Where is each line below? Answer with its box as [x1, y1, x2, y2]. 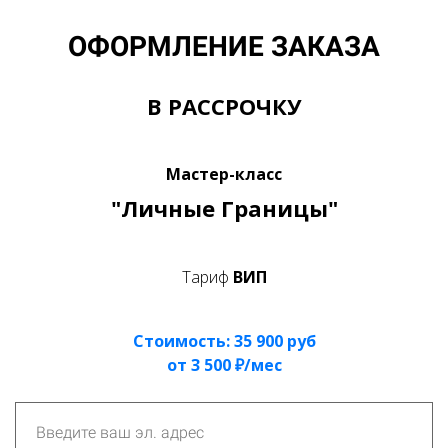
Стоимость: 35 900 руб [132, 330, 316, 352]
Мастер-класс [166, 163, 282, 185]
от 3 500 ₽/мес [166, 354, 282, 376]
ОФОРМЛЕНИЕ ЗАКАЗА [68, 30, 380, 63]
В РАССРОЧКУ [146, 91, 302, 121]
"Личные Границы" [110, 193, 338, 223]
